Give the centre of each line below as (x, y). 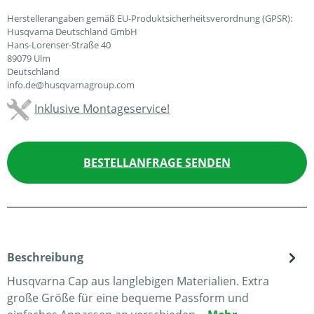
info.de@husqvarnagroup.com (71, 85)
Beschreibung (45, 257)
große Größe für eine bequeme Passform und (128, 298)
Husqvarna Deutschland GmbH (72, 32)
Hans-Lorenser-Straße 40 (59, 45)
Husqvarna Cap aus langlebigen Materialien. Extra (138, 281)
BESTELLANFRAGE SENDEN (157, 163)
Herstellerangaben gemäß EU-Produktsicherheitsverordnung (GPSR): (150, 18)
